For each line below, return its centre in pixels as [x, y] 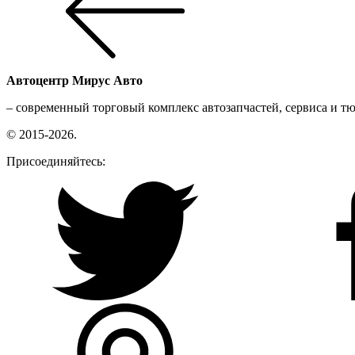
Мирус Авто [106, 80]
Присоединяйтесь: [56, 161]
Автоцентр [38, 80]
